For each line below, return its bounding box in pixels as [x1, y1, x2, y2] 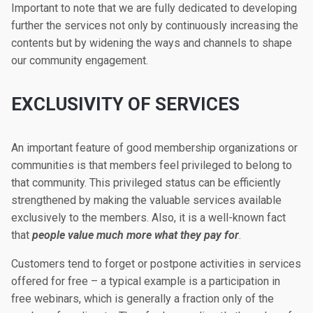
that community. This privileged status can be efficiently [11, 176, 281, 189]
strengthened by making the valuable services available [11, 194, 282, 207]
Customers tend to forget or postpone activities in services [11, 257, 301, 270]
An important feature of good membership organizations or [11, 141, 298, 154]
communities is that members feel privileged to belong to [11, 159, 292, 172]
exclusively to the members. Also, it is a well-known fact [11, 211, 286, 224]
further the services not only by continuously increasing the [11, 19, 298, 32]
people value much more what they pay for [32, 228, 239, 242]
